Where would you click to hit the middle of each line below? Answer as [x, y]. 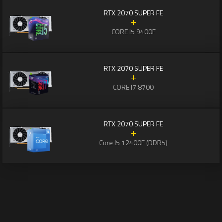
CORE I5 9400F [133, 32]
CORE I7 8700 [133, 87]
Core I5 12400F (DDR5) [133, 143]
